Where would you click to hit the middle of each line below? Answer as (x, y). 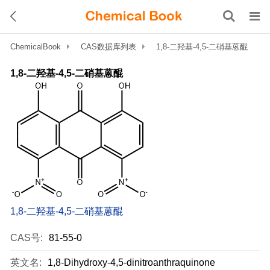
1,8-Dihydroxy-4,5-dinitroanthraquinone (131, 262)
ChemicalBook (36, 47)
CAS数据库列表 (108, 47)
